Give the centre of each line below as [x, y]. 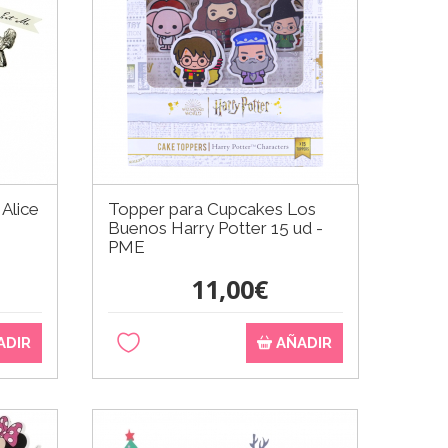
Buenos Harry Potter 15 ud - [216, 227]
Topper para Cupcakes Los [212, 208]
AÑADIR [301, 342]
